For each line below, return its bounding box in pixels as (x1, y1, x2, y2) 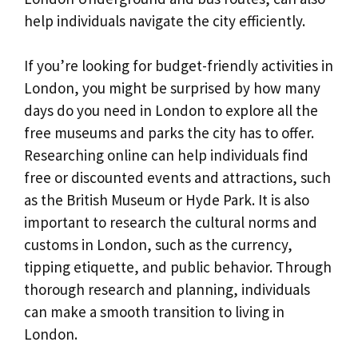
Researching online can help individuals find (24, 145, 308, 165)
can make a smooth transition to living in (24, 302, 284, 322)
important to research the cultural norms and (24, 213, 317, 233)
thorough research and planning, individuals (24, 280, 310, 300)
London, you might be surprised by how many (24, 78, 320, 98)
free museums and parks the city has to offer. (24, 123, 314, 143)
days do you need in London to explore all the (24, 101, 318, 121)
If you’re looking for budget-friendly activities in (24, 56, 333, 76)
